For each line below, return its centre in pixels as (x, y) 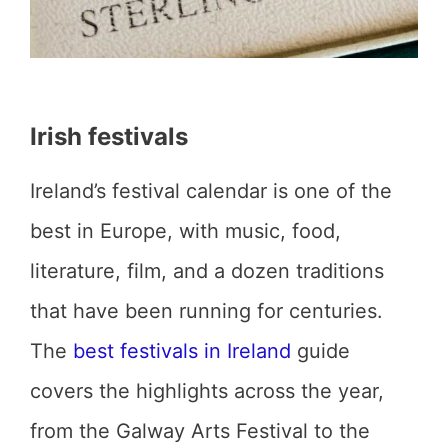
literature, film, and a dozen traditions (207, 271)
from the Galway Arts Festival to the (200, 431)
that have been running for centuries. (206, 311)
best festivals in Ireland (182, 351)
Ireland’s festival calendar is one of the (211, 191)
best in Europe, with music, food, (185, 231)
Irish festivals (109, 136)
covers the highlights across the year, (207, 391)
